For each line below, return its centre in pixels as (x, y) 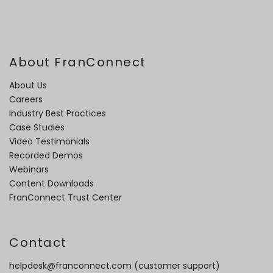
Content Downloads (51, 183)
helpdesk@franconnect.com (70, 265)
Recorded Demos (46, 155)
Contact (38, 242)
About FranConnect (78, 62)
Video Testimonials (49, 141)
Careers (26, 99)
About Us (28, 85)
